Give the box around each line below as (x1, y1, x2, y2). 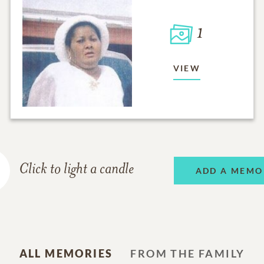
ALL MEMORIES (19, 247, 113, 260)
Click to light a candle (19, 162, 134, 178)
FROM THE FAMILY (130, 247, 245, 260)
